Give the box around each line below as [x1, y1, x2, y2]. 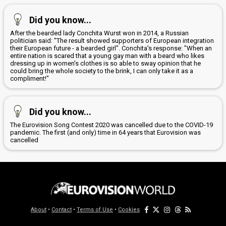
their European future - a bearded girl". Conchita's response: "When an [10, 44, 212, 52]
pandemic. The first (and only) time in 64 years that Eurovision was [10, 129, 201, 137]
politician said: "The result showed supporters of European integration [10, 37, 214, 45]
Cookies [118, 206, 140, 213]
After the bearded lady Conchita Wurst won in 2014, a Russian [10, 29, 189, 37]
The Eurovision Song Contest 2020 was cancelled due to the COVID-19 [10, 121, 213, 129]
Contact [51, 206, 72, 213]
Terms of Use [77, 206, 113, 213]
